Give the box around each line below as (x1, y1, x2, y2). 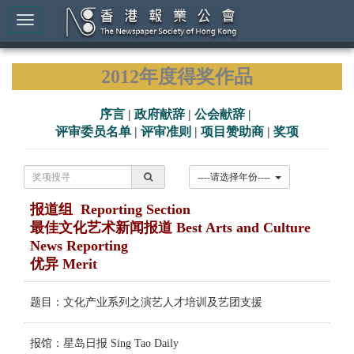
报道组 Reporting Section (30, 201, 190, 217)
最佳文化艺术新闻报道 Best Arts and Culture (30, 220, 311, 235)
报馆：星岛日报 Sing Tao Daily (30, 337, 179, 349)
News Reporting (30, 238, 128, 254)
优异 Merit (30, 256, 97, 272)
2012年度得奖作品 (101, 66, 253, 87)
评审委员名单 (55, 125, 131, 138)
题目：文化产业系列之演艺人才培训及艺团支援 (30, 296, 262, 308)
